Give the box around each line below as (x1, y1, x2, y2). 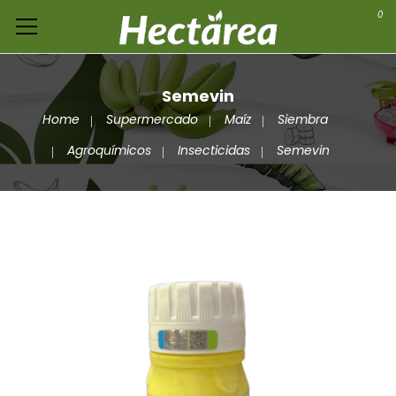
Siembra (277, 110, 328, 128)
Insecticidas (177, 141, 250, 159)
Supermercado (105, 110, 198, 128)
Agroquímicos (66, 141, 151, 159)
